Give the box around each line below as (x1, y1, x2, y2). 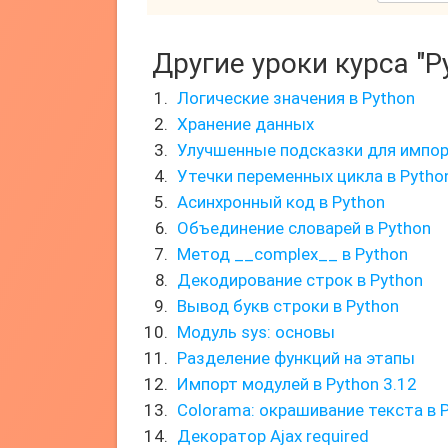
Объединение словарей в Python (177, 218, 431, 238)
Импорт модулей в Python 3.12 (177, 374, 417, 394)
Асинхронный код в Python (177, 192, 385, 212)
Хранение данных (177, 114, 314, 134)
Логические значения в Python (177, 88, 415, 108)
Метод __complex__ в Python (177, 244, 408, 264)
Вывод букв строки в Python (177, 296, 399, 316)
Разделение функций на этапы (177, 348, 415, 368)
